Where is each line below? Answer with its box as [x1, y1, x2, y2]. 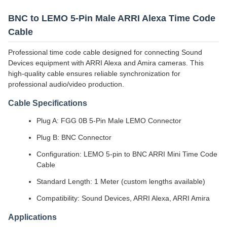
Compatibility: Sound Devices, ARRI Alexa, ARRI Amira [36, 194, 210, 202]
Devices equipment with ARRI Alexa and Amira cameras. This [8, 59, 204, 67]
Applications [8, 213, 57, 221]
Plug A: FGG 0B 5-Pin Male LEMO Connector [36, 117, 181, 125]
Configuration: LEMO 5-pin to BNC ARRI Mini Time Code [36, 150, 217, 158]
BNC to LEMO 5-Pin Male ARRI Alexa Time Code [8, 13, 215, 23]
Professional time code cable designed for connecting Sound [8, 48, 202, 56]
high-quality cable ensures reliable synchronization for [8, 69, 180, 78]
